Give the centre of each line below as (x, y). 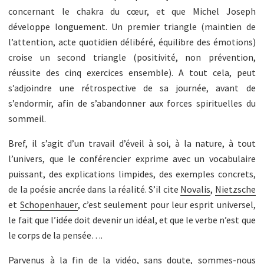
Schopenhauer (49, 205)
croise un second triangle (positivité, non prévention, (132, 57)
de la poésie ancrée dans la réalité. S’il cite (95, 189)
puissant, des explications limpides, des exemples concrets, (132, 174)
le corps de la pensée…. (56, 235)
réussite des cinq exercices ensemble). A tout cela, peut (132, 73)
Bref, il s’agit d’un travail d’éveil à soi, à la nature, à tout (132, 143)
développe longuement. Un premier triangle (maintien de (132, 27)
